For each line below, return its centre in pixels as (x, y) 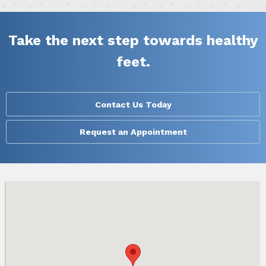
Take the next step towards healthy (133, 41)
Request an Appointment (133, 132)
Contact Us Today (133, 104)
